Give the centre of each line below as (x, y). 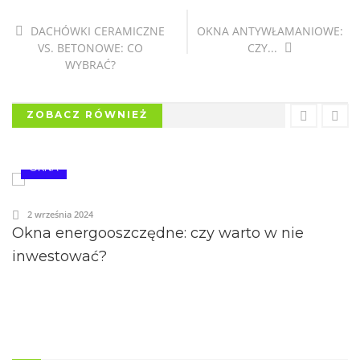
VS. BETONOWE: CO (90, 48)
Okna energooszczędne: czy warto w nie (158, 233)
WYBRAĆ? (90, 65)
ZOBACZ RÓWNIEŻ (87, 115)
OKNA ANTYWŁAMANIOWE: (270, 31)
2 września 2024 (60, 214)
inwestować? (59, 256)
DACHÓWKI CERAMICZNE (96, 31)
